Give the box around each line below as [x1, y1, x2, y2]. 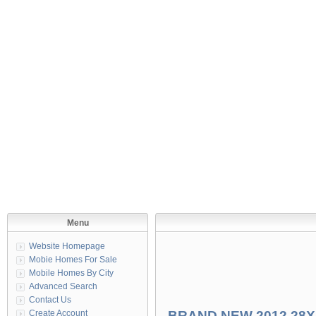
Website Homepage [29, 241, 105, 251]
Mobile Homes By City [29, 268, 114, 278]
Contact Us [29, 295, 71, 305]
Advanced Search [29, 281, 97, 291]
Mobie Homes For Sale [29, 255, 117, 265]
